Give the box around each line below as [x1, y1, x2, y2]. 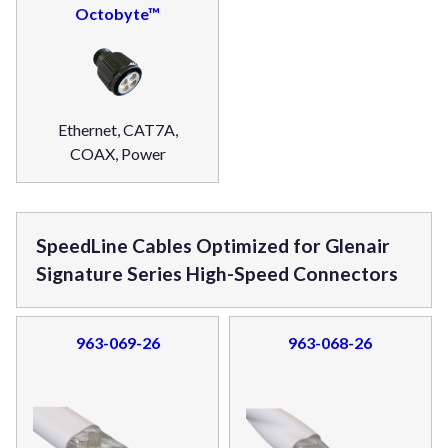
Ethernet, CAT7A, [57, 120, 178, 140]
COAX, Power [69, 144, 166, 164]
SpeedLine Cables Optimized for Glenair [36, 234, 391, 258]
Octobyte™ [75, 4, 161, 24]
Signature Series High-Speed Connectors [36, 262, 399, 286]
